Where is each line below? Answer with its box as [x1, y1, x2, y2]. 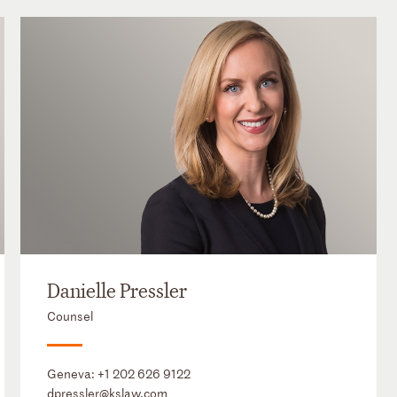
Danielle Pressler [46, 279, 187, 305]
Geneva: [46, 365, 97, 383]
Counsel [46, 307, 93, 325]
